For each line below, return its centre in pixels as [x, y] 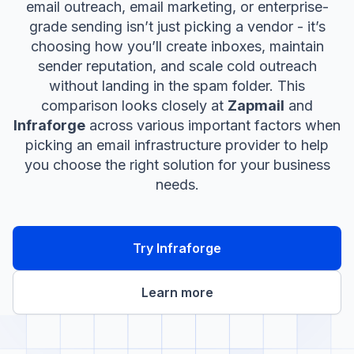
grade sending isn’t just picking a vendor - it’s [177, 26]
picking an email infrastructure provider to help [177, 145]
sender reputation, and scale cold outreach [177, 66]
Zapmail [256, 105]
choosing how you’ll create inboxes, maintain [177, 46]
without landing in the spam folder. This [177, 86]
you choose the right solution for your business [177, 165]
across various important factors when [213, 125]
